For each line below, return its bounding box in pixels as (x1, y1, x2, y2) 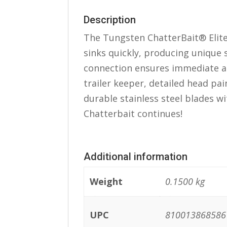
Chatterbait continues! (84, 107, 183, 120)
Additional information (84, 150, 188, 163)
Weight (89, 175, 123, 187)
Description (84, 14, 136, 26)
